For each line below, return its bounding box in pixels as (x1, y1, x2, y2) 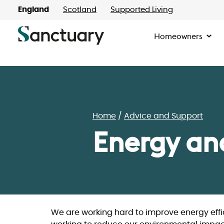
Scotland (63, 6, 96, 13)
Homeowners (154, 31, 203, 41)
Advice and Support (124, 112, 203, 120)
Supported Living (110, 6, 173, 13)
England (18, 6, 49, 13)
